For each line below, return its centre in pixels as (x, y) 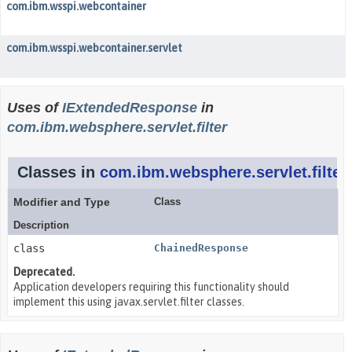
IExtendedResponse (130, 108)
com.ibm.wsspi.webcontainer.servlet (94, 48)
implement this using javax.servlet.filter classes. (129, 302)
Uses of (35, 108)
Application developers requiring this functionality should (151, 287)
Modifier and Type (62, 202)
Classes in (59, 172)
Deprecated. (44, 272)
